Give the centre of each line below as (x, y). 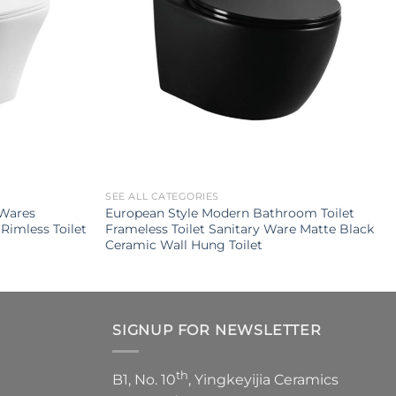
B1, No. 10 (144, 380)
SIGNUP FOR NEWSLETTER (217, 330)
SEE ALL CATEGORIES (163, 196)
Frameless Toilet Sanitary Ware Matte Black (240, 228)
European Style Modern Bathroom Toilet (230, 213)
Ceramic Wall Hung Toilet (184, 244)
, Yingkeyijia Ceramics (263, 380)
